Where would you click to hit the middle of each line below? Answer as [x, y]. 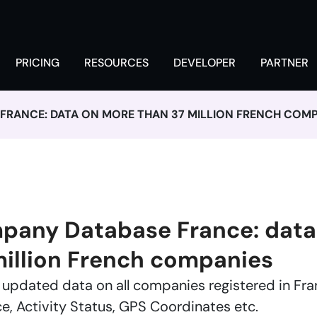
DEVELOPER [204, 63]
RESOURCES [116, 63]
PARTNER [284, 63]
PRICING [38, 63]
